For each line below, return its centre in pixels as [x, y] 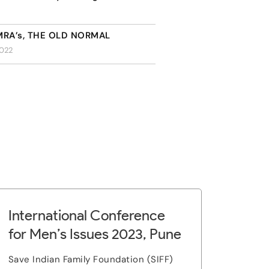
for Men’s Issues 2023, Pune [95, 234]
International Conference [86, 215]
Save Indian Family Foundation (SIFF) [91, 259]
